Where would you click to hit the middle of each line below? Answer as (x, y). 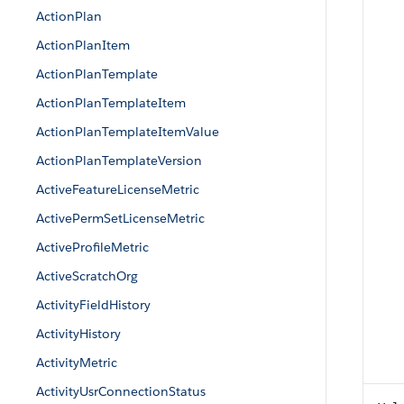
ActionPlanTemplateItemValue (128, 132)
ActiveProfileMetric (92, 247)
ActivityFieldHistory (93, 305)
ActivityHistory (78, 334)
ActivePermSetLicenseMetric (120, 218)
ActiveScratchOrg (87, 276)
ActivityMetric (77, 363)
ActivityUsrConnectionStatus (121, 391)
